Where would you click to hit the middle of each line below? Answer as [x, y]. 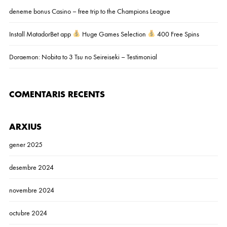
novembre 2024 [31, 190]
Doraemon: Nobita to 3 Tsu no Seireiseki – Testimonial [83, 57]
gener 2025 [26, 144]
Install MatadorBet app [41, 34]
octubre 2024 [28, 213]
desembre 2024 [31, 167]
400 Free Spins [177, 34]
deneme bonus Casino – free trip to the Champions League [89, 11]
